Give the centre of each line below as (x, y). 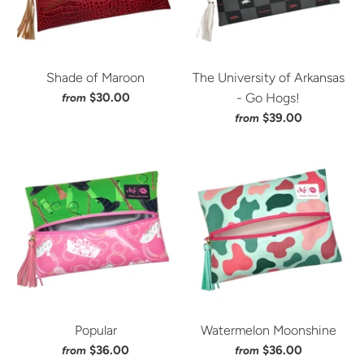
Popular (95, 331)
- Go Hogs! (269, 98)
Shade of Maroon (96, 78)
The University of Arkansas (268, 78)
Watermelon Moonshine (268, 331)
